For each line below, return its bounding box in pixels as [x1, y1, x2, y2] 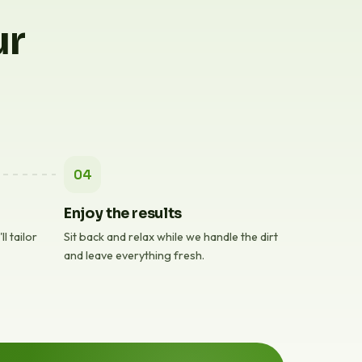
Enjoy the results [64, 204, 183, 222]
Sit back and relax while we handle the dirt [64, 229, 278, 244]
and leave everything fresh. [64, 248, 204, 263]
